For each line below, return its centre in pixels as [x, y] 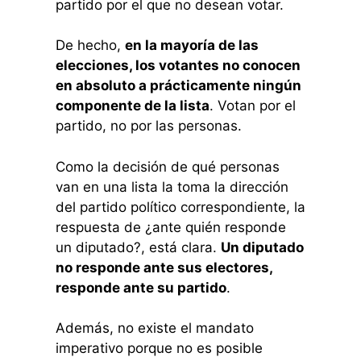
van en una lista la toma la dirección [172, 187]
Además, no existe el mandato [154, 328]
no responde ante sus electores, [164, 267]
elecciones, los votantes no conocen [178, 66]
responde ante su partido [141, 287]
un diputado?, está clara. [138, 247]
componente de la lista [132, 106]
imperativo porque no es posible [159, 349]
